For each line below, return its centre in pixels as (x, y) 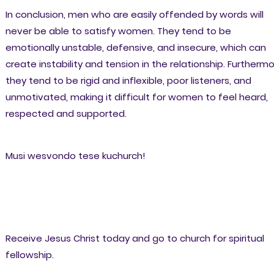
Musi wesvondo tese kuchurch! (75, 156)
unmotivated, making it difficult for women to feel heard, (136, 97)
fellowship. (29, 255)
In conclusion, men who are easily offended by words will (134, 15)
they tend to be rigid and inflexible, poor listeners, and (128, 81)
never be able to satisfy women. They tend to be (118, 31)
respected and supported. (66, 114)
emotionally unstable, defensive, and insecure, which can (135, 48)
